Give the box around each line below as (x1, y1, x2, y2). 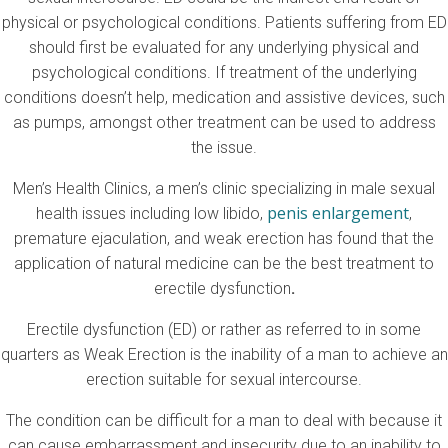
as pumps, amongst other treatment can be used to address (12, 113, 436, 133)
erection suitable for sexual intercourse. (86, 370, 362, 390)
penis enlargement (267, 202, 409, 225)
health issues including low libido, (36, 204, 267, 224)
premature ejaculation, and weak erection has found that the (14, 229, 434, 249)
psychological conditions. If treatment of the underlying (31, 63, 417, 83)
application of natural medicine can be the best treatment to (14, 254, 434, 274)
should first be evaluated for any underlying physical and (29, 38, 419, 58)
